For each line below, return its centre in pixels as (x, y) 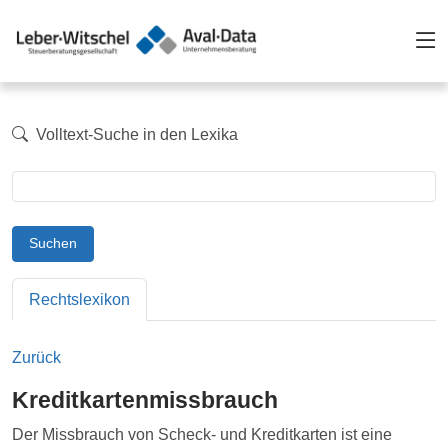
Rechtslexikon (79, 299)
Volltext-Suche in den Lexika (135, 134)
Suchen (53, 243)
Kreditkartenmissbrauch (145, 399)
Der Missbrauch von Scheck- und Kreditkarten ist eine (202, 434)
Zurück (36, 357)
